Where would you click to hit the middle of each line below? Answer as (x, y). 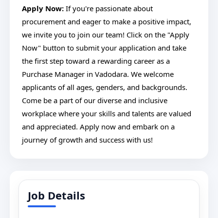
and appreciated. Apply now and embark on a (98, 127)
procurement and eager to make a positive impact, (107, 21)
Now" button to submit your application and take (104, 48)
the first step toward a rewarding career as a (96, 61)
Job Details (56, 195)
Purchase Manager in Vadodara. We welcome (98, 74)
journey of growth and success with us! (87, 140)
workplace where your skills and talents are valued (107, 113)
